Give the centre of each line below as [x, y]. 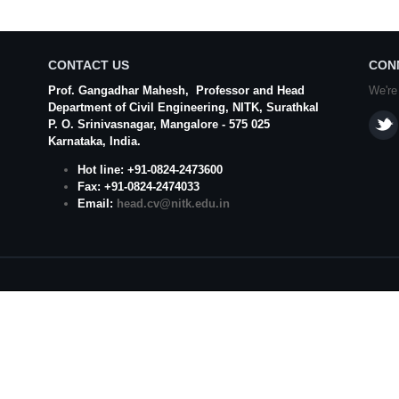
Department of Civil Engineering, [140, 107]
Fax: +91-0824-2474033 [138, 187]
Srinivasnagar [115, 124]
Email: [97, 204]
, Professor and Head [245, 90]
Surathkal [293, 107]
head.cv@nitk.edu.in [173, 204]
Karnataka [75, 141]
